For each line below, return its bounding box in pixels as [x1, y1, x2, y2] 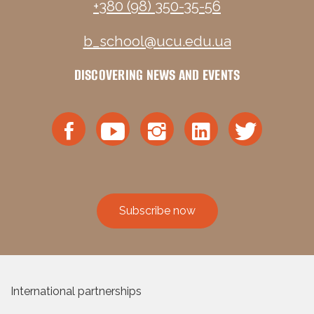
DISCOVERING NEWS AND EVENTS [74, 64, 240, 85]
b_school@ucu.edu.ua [83, 32, 231, 50]
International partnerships [11, 284, 142, 298]
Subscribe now [118, 203, 196, 217]
